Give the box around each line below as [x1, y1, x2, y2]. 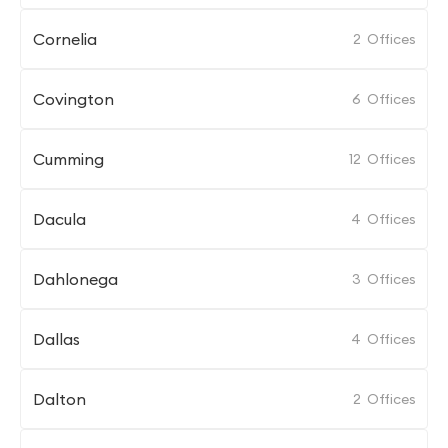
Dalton [33, 389, 86, 409]
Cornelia [33, 29, 97, 49]
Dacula [33, 209, 86, 229]
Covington [33, 89, 114, 109]
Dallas [33, 329, 80, 349]
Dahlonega [33, 269, 118, 289]
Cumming [33, 149, 104, 169]
